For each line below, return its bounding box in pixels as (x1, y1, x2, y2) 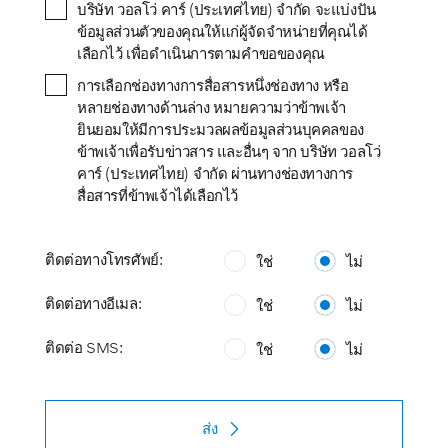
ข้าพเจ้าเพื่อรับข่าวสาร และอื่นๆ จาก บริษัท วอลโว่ (77, 141, 381, 160)
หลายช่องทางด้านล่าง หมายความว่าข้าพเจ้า (77, 97, 346, 116)
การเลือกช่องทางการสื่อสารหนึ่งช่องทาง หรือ (77, 75, 349, 94)
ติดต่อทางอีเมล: (45, 293, 142, 312)
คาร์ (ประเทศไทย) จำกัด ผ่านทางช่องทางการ (77, 163, 353, 182)
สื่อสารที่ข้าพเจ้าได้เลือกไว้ (77, 185, 239, 204)
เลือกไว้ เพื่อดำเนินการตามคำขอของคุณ (77, 43, 325, 62)
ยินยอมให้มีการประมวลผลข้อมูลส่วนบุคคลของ (77, 119, 364, 138)
